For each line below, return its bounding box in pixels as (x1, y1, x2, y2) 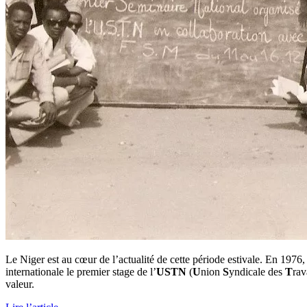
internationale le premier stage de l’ (5, 265, 156, 278)
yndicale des (229, 265, 285, 278)
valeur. (5, 278, 34, 290)
